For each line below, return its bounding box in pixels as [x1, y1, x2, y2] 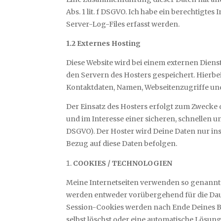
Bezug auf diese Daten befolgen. [66, 139, 178, 148]
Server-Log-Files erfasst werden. [66, 20, 180, 29]
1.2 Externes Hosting [66, 39, 141, 48]
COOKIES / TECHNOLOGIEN [73, 159, 173, 168]
